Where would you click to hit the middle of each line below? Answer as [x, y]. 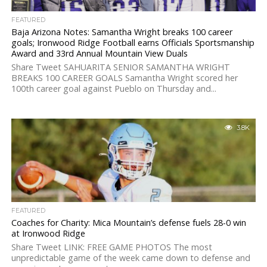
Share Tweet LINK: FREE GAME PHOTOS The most [111, 247]
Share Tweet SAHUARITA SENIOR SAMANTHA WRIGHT [120, 67]
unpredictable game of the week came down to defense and [131, 258]
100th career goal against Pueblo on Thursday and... [114, 89]
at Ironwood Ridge [48, 233]
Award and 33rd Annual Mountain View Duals [99, 53]
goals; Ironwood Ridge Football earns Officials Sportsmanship [133, 43]
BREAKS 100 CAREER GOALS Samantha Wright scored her [124, 78]
